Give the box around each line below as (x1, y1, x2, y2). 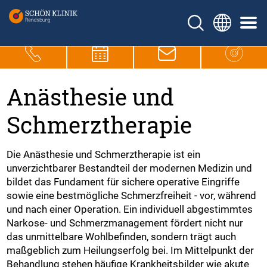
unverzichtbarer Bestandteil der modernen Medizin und (7, 162, 253, 174)
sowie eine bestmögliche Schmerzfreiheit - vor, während (7, 189, 257, 201)
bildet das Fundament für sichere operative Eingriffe (7, 175, 240, 188)
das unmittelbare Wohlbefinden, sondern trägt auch (7, 230, 237, 243)
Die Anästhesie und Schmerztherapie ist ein (7, 148, 201, 160)
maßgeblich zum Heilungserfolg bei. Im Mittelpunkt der (7, 244, 254, 256)
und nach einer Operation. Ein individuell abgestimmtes (7, 203, 253, 215)
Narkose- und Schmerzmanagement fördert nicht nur (7, 216, 244, 229)
